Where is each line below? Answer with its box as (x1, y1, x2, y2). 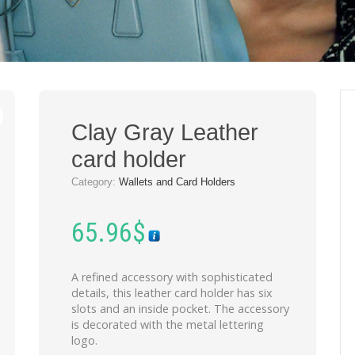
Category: (71, 176, 119, 188)
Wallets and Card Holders (118, 176, 235, 188)
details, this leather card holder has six (71, 285, 273, 300)
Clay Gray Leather (71, 120, 258, 145)
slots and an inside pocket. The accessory (71, 301, 289, 316)
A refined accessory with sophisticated (71, 269, 273, 284)
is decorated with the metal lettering (71, 317, 264, 332)
